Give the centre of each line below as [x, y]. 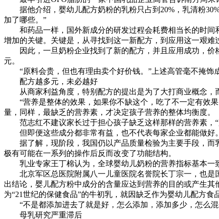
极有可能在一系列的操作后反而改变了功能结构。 [90, 153]
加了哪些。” [25, 20]
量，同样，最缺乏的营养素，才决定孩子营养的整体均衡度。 [109, 112]
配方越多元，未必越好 [51, 81]
